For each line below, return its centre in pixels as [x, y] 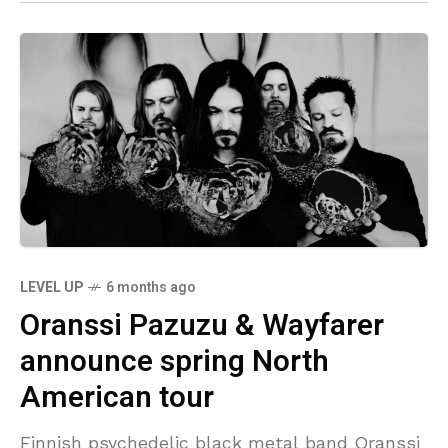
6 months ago [151, 288]
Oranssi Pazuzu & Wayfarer [202, 326]
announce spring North [174, 362]
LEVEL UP [51, 288]
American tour [117, 398]
